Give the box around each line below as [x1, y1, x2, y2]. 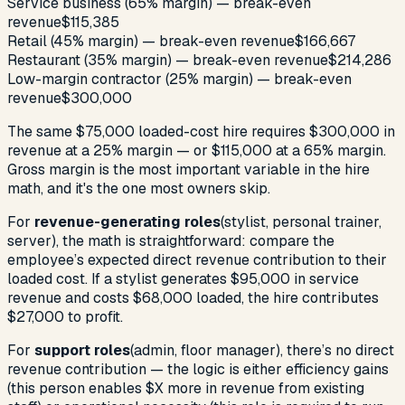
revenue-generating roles [34, 212, 221, 232]
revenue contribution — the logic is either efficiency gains [7, 360, 389, 380]
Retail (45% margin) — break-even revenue [7, 32, 295, 52]
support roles [34, 341, 130, 361]
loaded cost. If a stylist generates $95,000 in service [7, 269, 359, 289]
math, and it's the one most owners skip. [7, 179, 270, 199]
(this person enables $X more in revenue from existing [7, 379, 364, 399]
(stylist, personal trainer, [221, 212, 381, 232]
